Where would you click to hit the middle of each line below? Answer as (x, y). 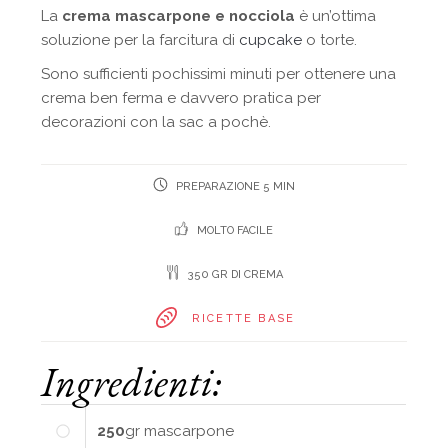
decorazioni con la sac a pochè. (156, 121)
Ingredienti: (132, 381)
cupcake (273, 39)
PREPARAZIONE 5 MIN (233, 186)
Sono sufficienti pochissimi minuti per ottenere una (219, 73)
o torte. (332, 39)
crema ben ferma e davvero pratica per (181, 97)
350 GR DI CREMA (233, 274)
